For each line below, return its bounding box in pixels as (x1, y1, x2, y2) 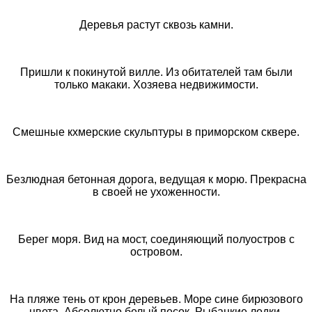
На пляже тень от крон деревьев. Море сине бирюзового (9, 292, 303, 305)
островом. (130, 245, 182, 258)
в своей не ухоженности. (92, 185, 220, 198)
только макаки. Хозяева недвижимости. (54, 78, 258, 91)
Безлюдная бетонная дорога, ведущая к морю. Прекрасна (6, 173, 306, 185)
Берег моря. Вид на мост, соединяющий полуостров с (17, 233, 295, 245)
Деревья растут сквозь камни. (79, 18, 233, 31)
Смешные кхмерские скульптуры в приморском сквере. (13, 125, 299, 138)
